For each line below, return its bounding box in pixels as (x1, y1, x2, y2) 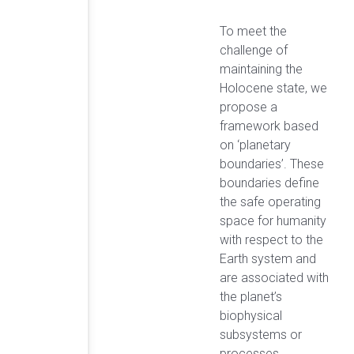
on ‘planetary (220, 137, 291, 153)
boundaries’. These (220, 156, 324, 172)
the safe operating (220, 194, 321, 210)
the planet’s (220, 289, 282, 305)
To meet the (220, 24, 287, 40)
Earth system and (220, 251, 316, 267)
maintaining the (220, 62, 303, 77)
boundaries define (220, 175, 319, 191)
